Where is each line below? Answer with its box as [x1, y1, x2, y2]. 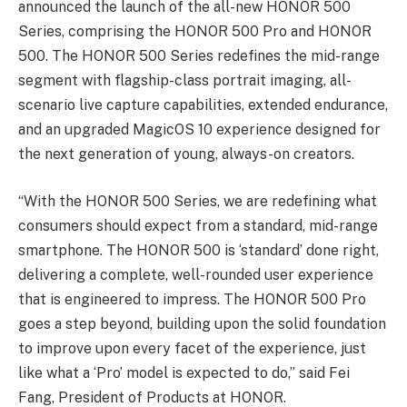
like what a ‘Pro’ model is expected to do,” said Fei [18, 363, 350, 382]
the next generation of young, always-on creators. [18, 145, 354, 164]
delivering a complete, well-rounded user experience [18, 265, 373, 283]
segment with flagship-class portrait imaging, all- [18, 72, 352, 90]
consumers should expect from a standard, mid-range [18, 216, 378, 234]
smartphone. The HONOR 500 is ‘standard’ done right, [18, 241, 379, 259]
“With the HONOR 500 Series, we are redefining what [18, 192, 377, 210]
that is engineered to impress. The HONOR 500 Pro [18, 290, 366, 308]
